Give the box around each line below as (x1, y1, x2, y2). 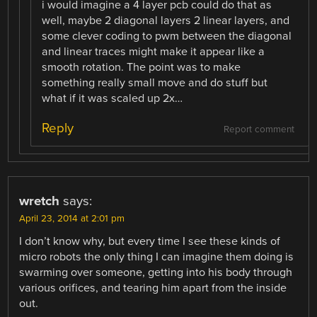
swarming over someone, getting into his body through (19, 265, 293, 279)
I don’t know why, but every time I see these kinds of (19, 234, 281, 248)
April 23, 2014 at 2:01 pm (19, 212, 125, 224)
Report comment (223, 123, 294, 135)
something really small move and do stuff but (42, 76, 268, 91)
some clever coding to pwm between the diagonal (42, 29, 292, 44)
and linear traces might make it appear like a (42, 45, 265, 59)
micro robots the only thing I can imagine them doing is (19, 249, 294, 264)
